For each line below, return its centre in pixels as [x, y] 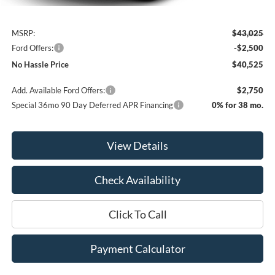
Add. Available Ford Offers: [59, 91]
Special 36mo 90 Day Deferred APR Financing [93, 105]
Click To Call [137, 215]
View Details [138, 146]
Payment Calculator [137, 249]
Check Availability [138, 180]
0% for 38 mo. [238, 105]
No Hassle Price [41, 65]
